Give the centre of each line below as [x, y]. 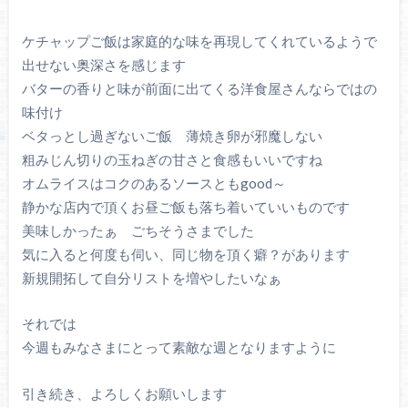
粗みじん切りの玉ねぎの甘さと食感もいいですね [172, 159]
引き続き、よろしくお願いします [124, 394]
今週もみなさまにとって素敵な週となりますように [178, 347]
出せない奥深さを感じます [103, 64]
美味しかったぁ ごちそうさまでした [138, 230]
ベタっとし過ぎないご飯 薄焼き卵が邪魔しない [172, 135]
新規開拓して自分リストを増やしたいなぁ [151, 277]
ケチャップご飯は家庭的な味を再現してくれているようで [199, 41]
